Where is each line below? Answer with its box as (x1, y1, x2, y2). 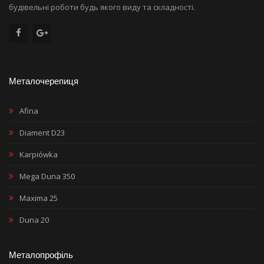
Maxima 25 (19, 192, 58, 203)
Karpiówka (19, 148, 58, 160)
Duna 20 (19, 214, 49, 225)
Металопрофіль (9, 249, 73, 260)
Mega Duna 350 (19, 170, 75, 181)
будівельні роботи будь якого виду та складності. (9, 1, 195, 12)
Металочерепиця (9, 75, 78, 86)
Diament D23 (19, 127, 65, 138)
